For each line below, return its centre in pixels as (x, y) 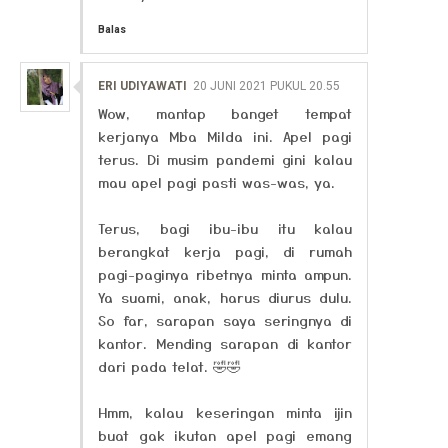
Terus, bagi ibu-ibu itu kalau (225, 228)
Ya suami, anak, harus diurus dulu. (225, 297)
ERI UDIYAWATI (142, 86)
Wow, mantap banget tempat (225, 113)
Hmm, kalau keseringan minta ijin (225, 412)
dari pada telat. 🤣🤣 (169, 366)
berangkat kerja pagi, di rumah (225, 251)
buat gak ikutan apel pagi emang (225, 435)
